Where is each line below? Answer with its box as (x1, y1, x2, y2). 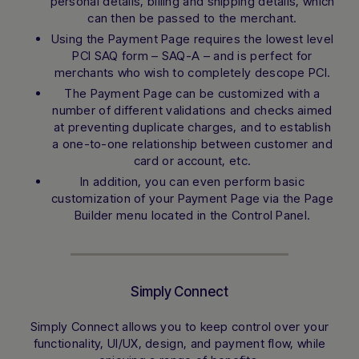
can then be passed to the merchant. (87, 10, 297, 26)
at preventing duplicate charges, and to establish (54, 119, 331, 135)
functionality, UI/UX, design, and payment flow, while (33, 336, 326, 351)
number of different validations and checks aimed (52, 103, 333, 118)
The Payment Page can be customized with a (64, 86, 321, 101)
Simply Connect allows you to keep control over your (30, 319, 329, 334)
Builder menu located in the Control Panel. (74, 208, 311, 223)
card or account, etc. (133, 153, 252, 168)
